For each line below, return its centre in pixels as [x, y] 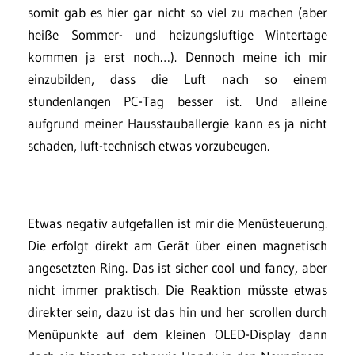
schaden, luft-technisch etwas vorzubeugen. [149, 145]
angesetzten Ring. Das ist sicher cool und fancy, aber [177, 267]
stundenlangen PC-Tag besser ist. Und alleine [177, 101]
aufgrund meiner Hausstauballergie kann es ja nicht [177, 123]
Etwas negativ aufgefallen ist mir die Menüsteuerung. [177, 223]
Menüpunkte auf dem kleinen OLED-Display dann [177, 334]
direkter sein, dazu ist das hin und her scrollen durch [177, 311]
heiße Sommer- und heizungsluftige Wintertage [177, 34]
